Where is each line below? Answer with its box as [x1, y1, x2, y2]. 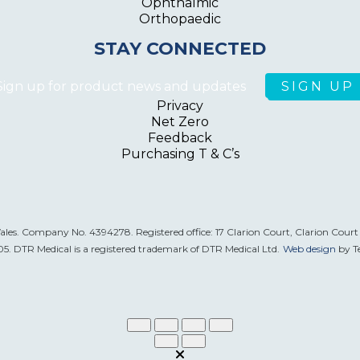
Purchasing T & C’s [121, 146, 239, 162]
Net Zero [151, 114, 209, 130]
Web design [283, 243, 336, 256]
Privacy [157, 98, 203, 114]
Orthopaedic [139, 11, 221, 27]
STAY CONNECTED [94, 38, 266, 60]
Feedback [148, 130, 212, 146]
